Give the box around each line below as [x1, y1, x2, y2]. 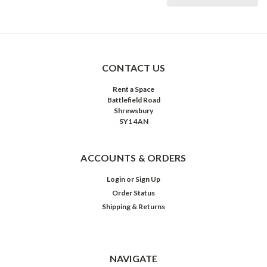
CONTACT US [101, 62, 166, 74]
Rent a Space [113, 85, 154, 94]
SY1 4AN [119, 117, 148, 126]
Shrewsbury [114, 106, 153, 116]
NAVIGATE [109, 253, 158, 265]
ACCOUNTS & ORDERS [80, 152, 187, 164]
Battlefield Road [107, 95, 160, 105]
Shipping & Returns [102, 202, 165, 212]
